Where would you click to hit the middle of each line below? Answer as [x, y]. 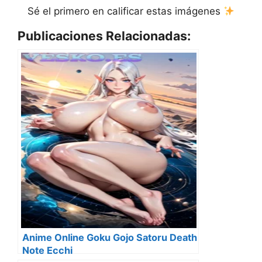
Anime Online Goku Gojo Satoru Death [110, 238]
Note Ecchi [47, 251]
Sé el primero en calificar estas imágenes [125, 11]
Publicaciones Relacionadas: [104, 36]
